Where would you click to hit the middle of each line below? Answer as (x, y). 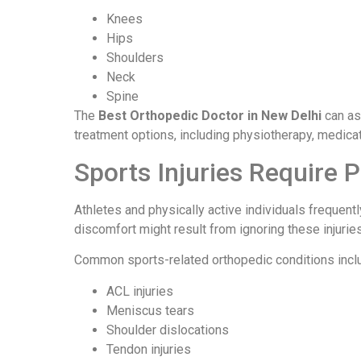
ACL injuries (140, 291)
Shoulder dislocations (168, 330)
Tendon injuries (149, 349)
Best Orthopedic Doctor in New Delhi (210, 116)
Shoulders (135, 58)
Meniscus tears (150, 310)
